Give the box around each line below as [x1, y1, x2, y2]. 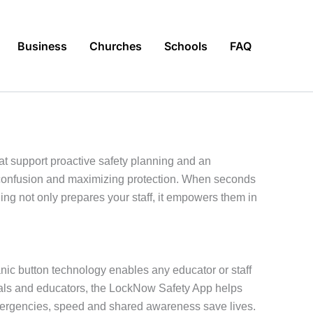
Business [17, 38, 67, 53]
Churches [89, 38, 142, 53]
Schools [164, 38, 208, 53]
